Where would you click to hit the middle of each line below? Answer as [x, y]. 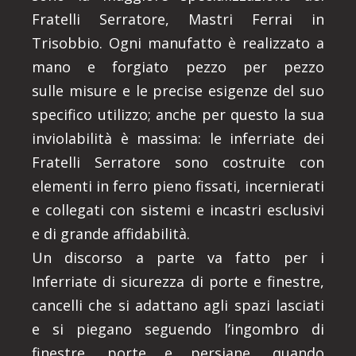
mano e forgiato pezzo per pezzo [178, 67]
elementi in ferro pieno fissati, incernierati [178, 186]
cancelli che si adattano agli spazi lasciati [178, 306]
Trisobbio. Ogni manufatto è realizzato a [178, 43]
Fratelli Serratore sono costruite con [178, 163]
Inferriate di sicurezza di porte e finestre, [178, 282]
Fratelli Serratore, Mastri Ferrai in [178, 19]
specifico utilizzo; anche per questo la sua [178, 115]
